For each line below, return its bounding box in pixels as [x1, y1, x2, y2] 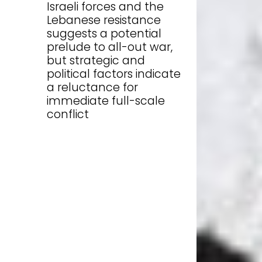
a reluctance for [47, 79, 138, 95]
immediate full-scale [47, 92, 165, 109]
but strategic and [47, 52, 145, 68]
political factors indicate [47, 65, 181, 82]
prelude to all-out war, [47, 39, 173, 55]
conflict [47, 106, 89, 122]
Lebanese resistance [47, 12, 161, 28]
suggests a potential [47, 25, 161, 42]
